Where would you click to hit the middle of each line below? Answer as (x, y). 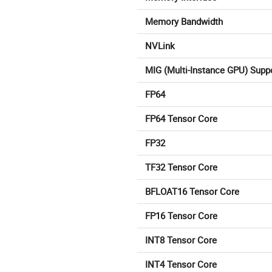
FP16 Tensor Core (181, 216)
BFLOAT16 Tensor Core (192, 192)
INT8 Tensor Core (181, 240)
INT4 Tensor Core (181, 264)
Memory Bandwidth (184, 22)
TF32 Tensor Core (181, 167)
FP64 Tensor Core (181, 119)
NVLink (160, 46)
